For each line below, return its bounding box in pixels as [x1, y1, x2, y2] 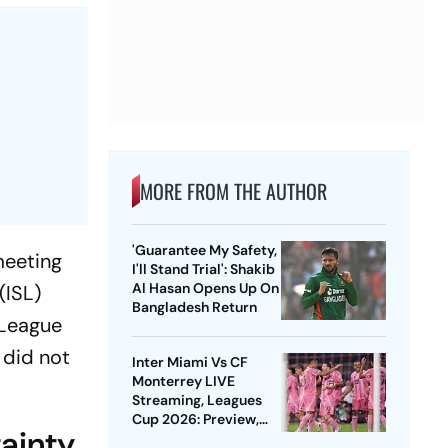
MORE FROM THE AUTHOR [139, 176, 327, 207]
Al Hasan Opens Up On [131, 279, 279, 298]
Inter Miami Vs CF [131, 353, 248, 372]
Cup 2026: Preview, [131, 410, 259, 429]
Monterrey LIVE [131, 372, 235, 391]
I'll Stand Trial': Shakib [131, 260, 275, 279]
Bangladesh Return [131, 298, 257, 317]
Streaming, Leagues [131, 391, 262, 410]
